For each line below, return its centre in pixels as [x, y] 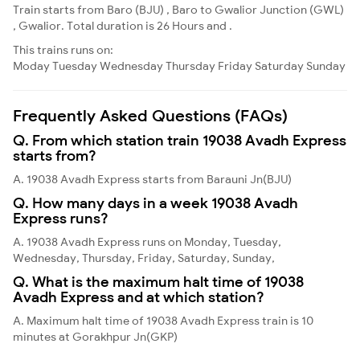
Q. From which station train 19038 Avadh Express [180, 140]
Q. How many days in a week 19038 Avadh [155, 202]
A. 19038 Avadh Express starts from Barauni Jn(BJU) [152, 179]
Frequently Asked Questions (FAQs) [150, 115]
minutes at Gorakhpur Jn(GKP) [95, 336]
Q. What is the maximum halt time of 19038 [158, 281]
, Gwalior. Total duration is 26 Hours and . [123, 25]
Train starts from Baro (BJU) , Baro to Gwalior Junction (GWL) [178, 9]
